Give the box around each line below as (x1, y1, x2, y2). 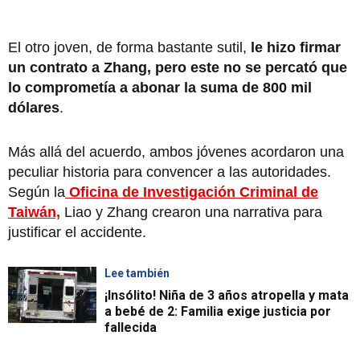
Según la (8, 183, 65, 200)
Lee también (104, 266, 170, 280)
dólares (8, 99, 59, 116)
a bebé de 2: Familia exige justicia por (104, 303, 331, 319)
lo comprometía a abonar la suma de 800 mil (8, 79, 312, 96)
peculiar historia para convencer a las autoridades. (8, 163, 331, 180)
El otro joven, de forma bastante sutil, (8, 39, 251, 55)
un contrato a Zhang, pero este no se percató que (8, 59, 347, 76)
